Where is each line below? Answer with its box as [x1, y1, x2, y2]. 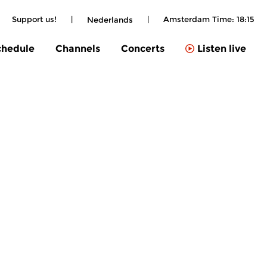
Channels [55, 42, 100, 54]
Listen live [197, 43, 246, 55]
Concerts [121, 42, 164, 54]
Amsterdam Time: [163, 14, 237, 24]
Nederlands [87, 14, 133, 24]
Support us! [12, 14, 57, 24]
